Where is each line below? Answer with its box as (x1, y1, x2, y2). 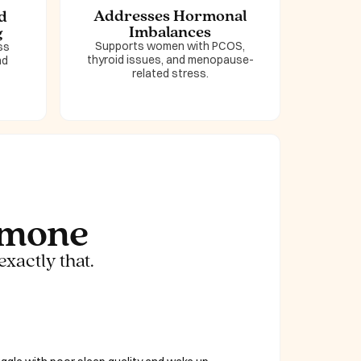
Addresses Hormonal (93, 6, 247, 26)
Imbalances (129, 22, 211, 42)
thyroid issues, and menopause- (86, 52, 254, 68)
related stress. (131, 66, 209, 81)
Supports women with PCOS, (95, 39, 245, 54)
